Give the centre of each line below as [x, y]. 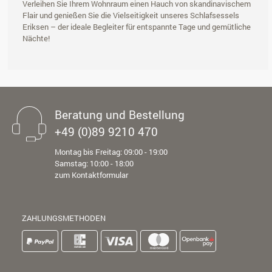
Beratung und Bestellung [120, 115]
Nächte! [36, 39]
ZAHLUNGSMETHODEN [64, 218]
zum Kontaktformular [91, 175]
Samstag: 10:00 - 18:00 [94, 164]
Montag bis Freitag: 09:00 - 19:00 [111, 152]
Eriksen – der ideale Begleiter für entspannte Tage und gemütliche [137, 27]
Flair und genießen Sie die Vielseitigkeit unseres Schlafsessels [131, 15]
